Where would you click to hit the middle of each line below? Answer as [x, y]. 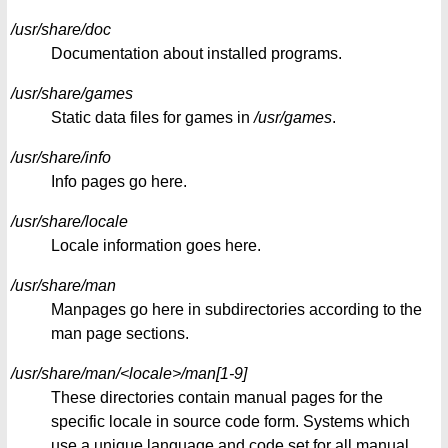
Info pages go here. [119, 182]
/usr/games [293, 118]
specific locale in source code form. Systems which [230, 422]
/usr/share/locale [69, 222]
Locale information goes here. [156, 246]
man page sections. [120, 334]
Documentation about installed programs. [196, 54]
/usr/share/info [61, 158]
